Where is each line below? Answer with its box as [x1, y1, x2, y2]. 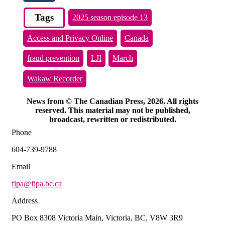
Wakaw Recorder [27, 74, 83, 83]
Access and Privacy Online [27, 33, 114, 42]
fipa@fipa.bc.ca [12, 179, 62, 188]
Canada [124, 33, 149, 42]
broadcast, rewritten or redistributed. [49, 115, 176, 124]
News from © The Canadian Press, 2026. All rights [27, 96, 198, 105]
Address [12, 196, 38, 205]
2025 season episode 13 [72, 13, 148, 22]
